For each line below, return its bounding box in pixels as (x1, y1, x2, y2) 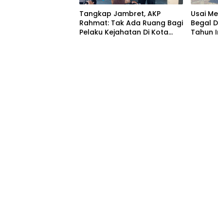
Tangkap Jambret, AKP (79, 9, 161, 19)
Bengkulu (79, 36, 112, 47)
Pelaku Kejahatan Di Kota (79, 27, 168, 37)
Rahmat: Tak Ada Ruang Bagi (79, 18, 183, 28)
